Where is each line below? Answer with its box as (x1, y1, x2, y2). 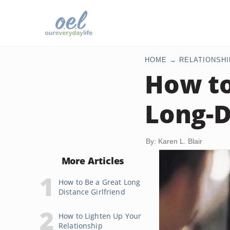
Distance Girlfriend (59, 187, 125, 197)
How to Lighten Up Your (59, 211, 142, 221)
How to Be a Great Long (59, 177, 141, 187)
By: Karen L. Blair (146, 137, 202, 145)
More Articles (61, 155, 125, 167)
